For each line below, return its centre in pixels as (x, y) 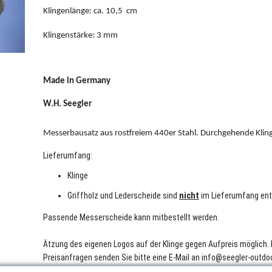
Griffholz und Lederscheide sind (123, 195)
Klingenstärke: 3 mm (80, 35)
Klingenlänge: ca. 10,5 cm (90, 11)
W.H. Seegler (67, 104)
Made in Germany (77, 81)
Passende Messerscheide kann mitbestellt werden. (131, 217)
